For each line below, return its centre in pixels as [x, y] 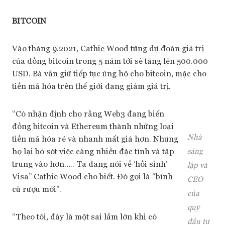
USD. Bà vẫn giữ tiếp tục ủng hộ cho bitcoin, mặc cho [109, 73]
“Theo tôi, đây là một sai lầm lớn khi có [84, 216]
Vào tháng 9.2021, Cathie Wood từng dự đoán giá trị [108, 48]
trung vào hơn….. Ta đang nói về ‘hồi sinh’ [90, 163]
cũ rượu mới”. [37, 189]
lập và [197, 164]
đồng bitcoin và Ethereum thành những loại [93, 126]
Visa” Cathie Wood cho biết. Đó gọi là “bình [92, 176]
